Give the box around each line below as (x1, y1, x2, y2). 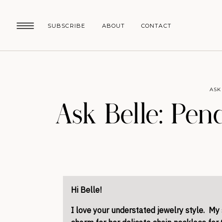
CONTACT (141, 22, 171, 29)
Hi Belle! (71, 185, 102, 195)
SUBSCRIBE (48, 22, 85, 29)
